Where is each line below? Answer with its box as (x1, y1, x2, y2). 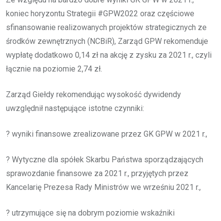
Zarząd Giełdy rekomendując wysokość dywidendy (6, 89, 181, 99)
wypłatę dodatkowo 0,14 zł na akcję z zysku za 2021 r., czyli (6, 50, 212, 60)
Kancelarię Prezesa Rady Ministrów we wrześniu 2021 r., (6, 182, 201, 192)
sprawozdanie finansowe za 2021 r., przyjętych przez (6, 168, 188, 178)
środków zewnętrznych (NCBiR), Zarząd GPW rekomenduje (6, 36, 208, 46)
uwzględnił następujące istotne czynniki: (6, 103, 144, 113)
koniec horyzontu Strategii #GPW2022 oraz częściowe (6, 8, 194, 18)
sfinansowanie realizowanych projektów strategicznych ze (6, 22, 207, 32)
